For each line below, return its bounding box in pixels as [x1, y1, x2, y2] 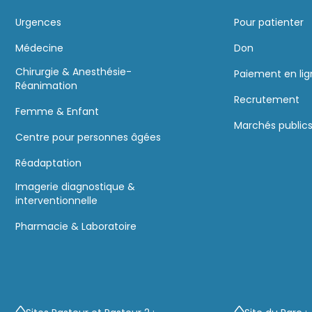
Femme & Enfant [15, 104, 99, 118]
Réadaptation [15, 155, 81, 170]
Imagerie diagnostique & [15, 179, 135, 194]
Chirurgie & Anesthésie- [15, 64, 132, 79]
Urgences [15, 15, 61, 29]
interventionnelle [15, 193, 97, 208]
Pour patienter [234, 15, 304, 29]
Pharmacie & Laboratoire [15, 219, 136, 233]
